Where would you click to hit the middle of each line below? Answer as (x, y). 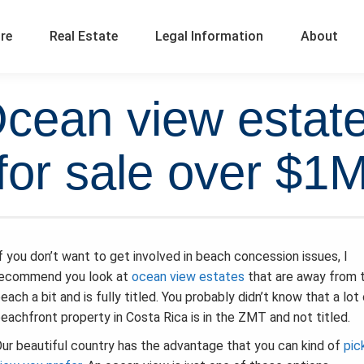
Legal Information (209, 36)
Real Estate (84, 36)
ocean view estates (188, 277)
